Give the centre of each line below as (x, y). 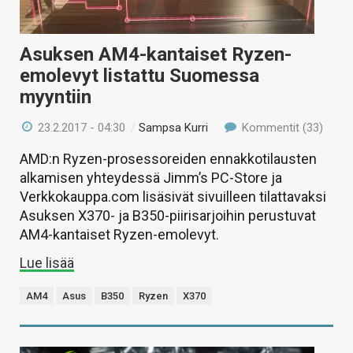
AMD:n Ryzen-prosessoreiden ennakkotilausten (168, 159)
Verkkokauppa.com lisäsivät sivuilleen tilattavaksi (173, 197)
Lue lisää (47, 263)
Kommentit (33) (281, 128)
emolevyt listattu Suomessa (139, 76)
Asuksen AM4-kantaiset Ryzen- (156, 55)
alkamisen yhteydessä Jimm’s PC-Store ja (151, 178)
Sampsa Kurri (174, 128)
